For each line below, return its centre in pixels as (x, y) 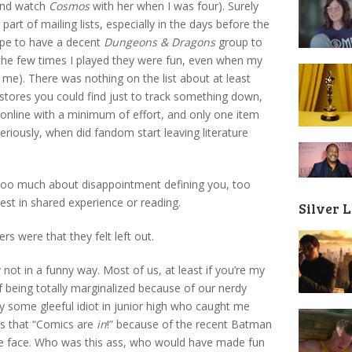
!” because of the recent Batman (189, 324)
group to (239, 42)
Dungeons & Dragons (159, 42)
